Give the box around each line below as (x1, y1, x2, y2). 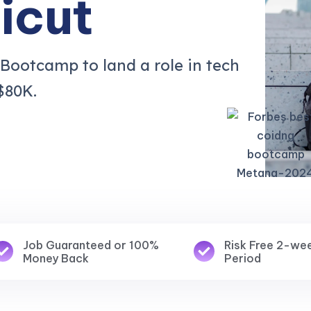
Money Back (23, 251, 90, 265)
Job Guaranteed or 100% (23, 237, 160, 252)
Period (224, 251, 262, 265)
